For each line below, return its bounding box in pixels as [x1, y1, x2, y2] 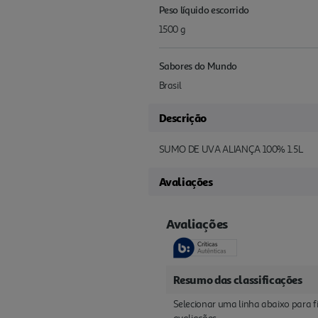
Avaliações [158, 174, 213, 189]
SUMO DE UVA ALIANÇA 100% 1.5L [158, 143, 303, 155]
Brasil [158, 79, 182, 92]
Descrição [158, 110, 207, 125]
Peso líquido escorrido [158, 3, 249, 16]
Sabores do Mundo [158, 59, 237, 72]
